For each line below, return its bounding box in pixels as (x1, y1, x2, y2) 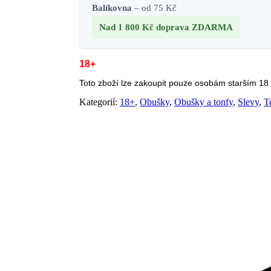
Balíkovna (92, 3, 132, 13)
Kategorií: (79, 97, 120, 108)
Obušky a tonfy (174, 97, 233, 108)
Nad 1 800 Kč (99, 22, 157, 33)
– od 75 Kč (132, 3, 177, 13)
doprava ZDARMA (156, 22, 233, 33)
